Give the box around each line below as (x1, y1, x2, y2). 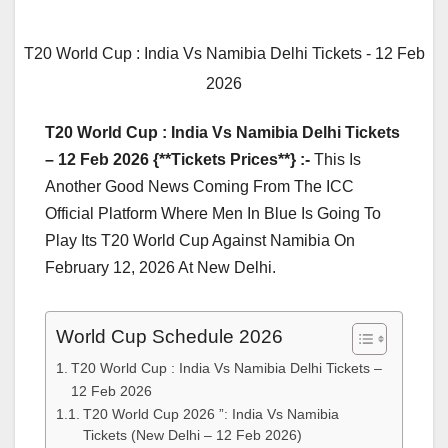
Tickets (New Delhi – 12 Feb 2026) (82, 428, 302, 444)
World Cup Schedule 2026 (56, 326, 283, 348)
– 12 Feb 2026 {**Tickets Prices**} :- (45, 151, 310, 169)
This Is (310, 151, 361, 169)
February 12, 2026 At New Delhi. (45, 259, 276, 277)
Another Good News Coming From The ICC (45, 178, 354, 196)
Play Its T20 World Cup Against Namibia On (45, 232, 355, 250)
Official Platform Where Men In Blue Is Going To (45, 205, 381, 223)
